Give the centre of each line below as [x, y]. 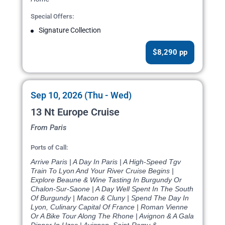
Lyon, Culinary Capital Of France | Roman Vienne [109, 207]
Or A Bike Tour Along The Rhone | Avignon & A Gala [112, 216]
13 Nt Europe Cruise [75, 112]
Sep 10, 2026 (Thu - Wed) [81, 95]
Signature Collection [70, 30]
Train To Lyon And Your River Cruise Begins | [102, 171]
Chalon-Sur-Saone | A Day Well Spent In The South [112, 189]
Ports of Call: [49, 148]
